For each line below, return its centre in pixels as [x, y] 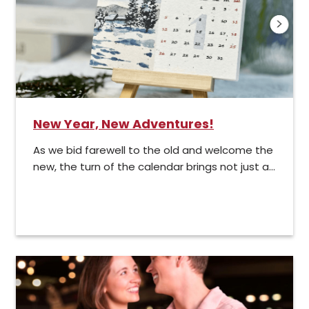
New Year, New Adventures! [123, 123]
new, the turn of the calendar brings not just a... [154, 166]
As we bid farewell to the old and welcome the [153, 150]
